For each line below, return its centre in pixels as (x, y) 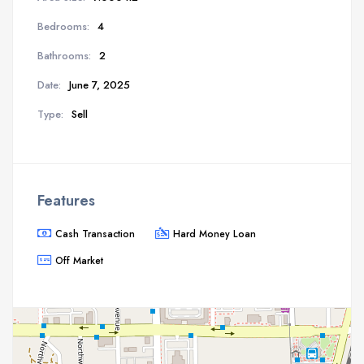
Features (66, 200)
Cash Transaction (95, 233)
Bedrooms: (63, 26)
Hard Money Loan (214, 233)
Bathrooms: (64, 55)
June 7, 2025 (100, 84)
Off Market (79, 260)
